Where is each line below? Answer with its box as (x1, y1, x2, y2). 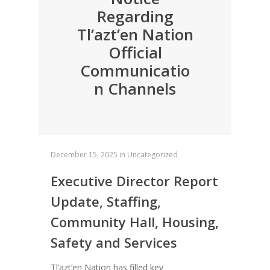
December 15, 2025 (51, 149, 118, 160)
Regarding (96, 5, 174, 28)
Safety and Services (51, 233, 177, 252)
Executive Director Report (51, 172, 218, 190)
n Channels (94, 78, 176, 100)
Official (108, 42, 162, 64)
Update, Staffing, (51, 192, 161, 211)
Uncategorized (127, 149, 178, 160)
